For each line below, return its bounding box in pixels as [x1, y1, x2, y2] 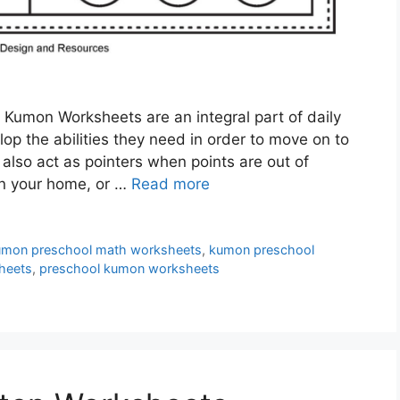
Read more [131, 175, 210, 194]
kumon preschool [209, 242, 315, 258]
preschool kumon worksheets [39, 261, 220, 277]
